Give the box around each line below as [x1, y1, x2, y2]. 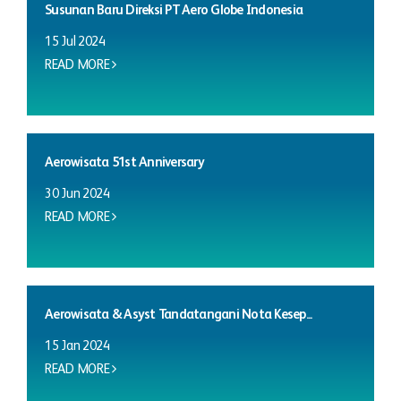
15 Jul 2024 [45, 34, 106, 48]
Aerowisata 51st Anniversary [45, 155, 204, 169]
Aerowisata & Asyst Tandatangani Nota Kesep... [45, 307, 312, 321]
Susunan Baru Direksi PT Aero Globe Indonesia [45, 3, 303, 17]
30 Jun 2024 [45, 186, 110, 200]
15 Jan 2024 [45, 338, 110, 353]
